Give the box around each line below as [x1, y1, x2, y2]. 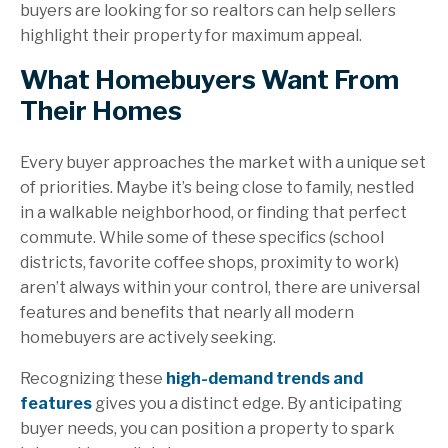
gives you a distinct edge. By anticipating [92, 394, 402, 414]
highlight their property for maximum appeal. [20, 26, 362, 46]
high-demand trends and [166, 369, 363, 389]
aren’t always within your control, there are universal [20, 278, 420, 298]
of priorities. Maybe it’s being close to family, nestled [20, 178, 414, 198]
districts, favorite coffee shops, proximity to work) [20, 253, 399, 273]
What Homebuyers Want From [20, 64, 399, 96]
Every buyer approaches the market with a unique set [20, 153, 426, 173]
